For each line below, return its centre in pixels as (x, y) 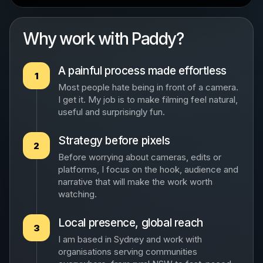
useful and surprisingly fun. (112, 112)
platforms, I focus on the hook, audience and (148, 169)
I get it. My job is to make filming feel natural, (148, 100)
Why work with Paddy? (103, 39)
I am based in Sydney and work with (130, 239)
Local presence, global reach (131, 223)
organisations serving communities (128, 252)
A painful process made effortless (142, 71)
